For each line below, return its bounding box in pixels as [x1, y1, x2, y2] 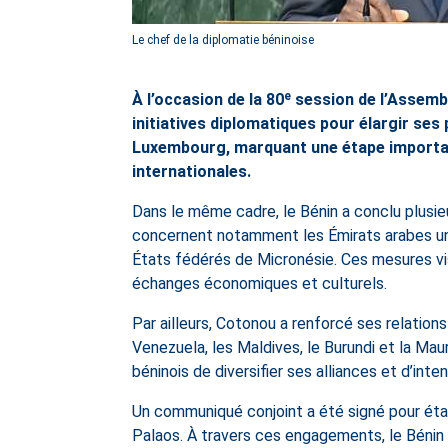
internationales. [132, 162, 251, 182]
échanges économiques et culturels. [132, 274, 387, 294]
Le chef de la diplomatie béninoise [132, 33, 314, 48]
